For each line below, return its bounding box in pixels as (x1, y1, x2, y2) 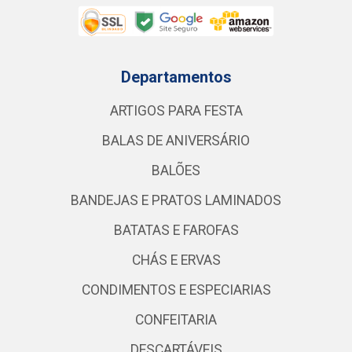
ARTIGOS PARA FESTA (109, 103, 243, 119)
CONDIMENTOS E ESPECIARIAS (81, 282, 271, 299)
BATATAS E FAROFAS (113, 222, 239, 239)
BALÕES (152, 163, 200, 179)
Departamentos (120, 68, 232, 87)
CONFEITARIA (135, 312, 217, 328)
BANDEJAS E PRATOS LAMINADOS (71, 192, 281, 209)
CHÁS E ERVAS (131, 252, 221, 269)
